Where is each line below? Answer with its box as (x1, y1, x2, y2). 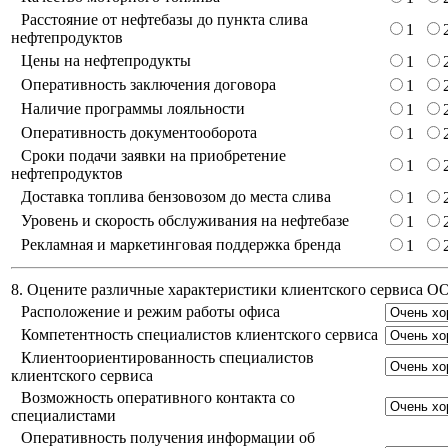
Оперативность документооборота (21, 124, 257, 142)
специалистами (11, 407, 116, 425)
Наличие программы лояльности (21, 100, 245, 118)
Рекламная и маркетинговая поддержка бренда (21, 236, 341, 254)
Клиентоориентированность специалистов (21, 349, 314, 367)
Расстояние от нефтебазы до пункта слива (21, 11, 308, 29)
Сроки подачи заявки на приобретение (21, 147, 286, 165)
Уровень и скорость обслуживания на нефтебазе (21, 212, 349, 230)
